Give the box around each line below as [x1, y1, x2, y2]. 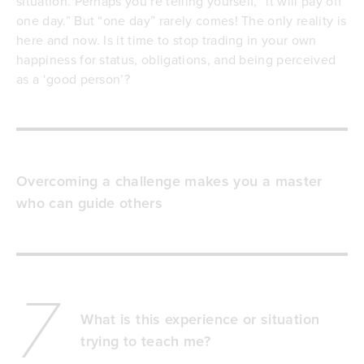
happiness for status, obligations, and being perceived [16, 50, 336, 69]
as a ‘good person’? [16, 70, 131, 89]
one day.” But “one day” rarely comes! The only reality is [16, 11, 347, 30]
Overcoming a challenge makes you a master [16, 171, 323, 192]
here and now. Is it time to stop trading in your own [16, 31, 317, 50]
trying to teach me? [80, 330, 211, 351]
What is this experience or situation [80, 308, 320, 329]
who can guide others [16, 193, 163, 214]
